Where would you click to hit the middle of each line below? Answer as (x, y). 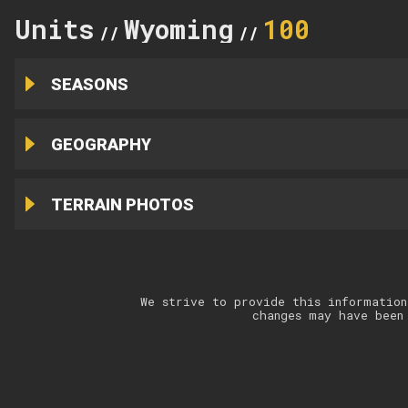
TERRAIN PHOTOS (122, 204)
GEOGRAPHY (101, 144)
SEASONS (89, 84)
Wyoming (179, 29)
